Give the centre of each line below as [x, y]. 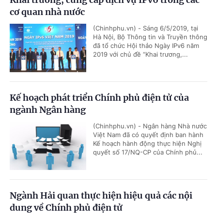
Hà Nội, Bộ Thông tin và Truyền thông [150, 37]
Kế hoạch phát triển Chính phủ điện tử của [99, 98]
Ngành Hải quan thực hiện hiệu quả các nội [101, 196]
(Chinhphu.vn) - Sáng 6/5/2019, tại [146, 28]
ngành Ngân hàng [48, 110]
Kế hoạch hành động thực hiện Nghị [147, 144]
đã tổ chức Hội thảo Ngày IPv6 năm [146, 46]
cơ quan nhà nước [47, 12]
